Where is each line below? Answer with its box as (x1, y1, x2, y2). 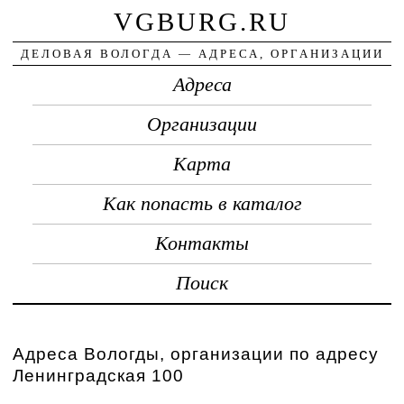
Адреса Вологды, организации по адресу (13, 344, 380, 363)
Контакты (155, 232, 249, 254)
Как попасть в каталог (102, 192, 302, 215)
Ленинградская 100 (13, 365, 185, 385)
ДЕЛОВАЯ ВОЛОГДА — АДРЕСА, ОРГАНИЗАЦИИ (20, 46, 384, 60)
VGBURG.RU (114, 6, 290, 36)
